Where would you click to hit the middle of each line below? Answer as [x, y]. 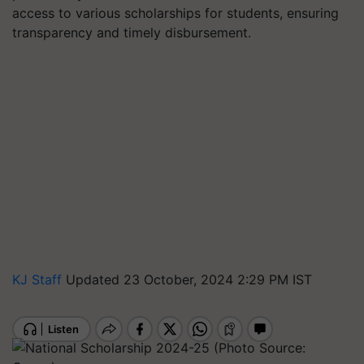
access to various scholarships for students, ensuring [175, 13]
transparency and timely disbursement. [132, 32]
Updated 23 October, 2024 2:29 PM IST [189, 279]
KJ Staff [39, 279]
